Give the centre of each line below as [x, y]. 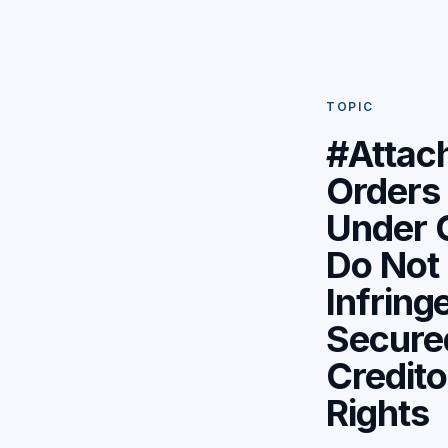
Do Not [382, 265]
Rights [377, 413]
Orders [383, 191]
